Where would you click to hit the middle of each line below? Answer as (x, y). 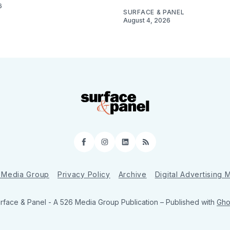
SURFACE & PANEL (154, 12)
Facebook (106, 146)
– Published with (188, 202)
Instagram (128, 146)
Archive (132, 174)
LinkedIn (144, 146)
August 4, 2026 (147, 20)
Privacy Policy (84, 174)
